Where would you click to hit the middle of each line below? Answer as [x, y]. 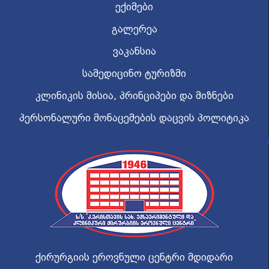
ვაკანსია [134, 52]
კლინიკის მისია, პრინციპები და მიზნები [134, 96]
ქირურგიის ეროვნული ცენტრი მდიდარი [134, 258]
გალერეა [134, 29]
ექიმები [134, 7]
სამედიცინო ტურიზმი [134, 74]
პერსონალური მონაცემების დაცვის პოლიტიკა [134, 118]
